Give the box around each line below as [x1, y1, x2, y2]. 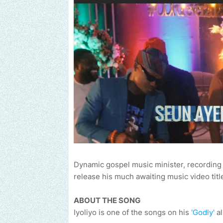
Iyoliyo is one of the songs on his [74, 208, 191, 218]
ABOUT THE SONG [74, 196, 140, 206]
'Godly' [191, 208, 215, 218]
